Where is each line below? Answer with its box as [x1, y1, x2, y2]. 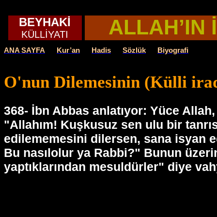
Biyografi [157, 46, 188, 54]
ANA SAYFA [4, 46, 45, 54]
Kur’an [57, 46, 80, 54]
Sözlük [123, 46, 146, 54]
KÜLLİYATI [21, 29, 69, 40]
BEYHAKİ [19, 15, 71, 29]
